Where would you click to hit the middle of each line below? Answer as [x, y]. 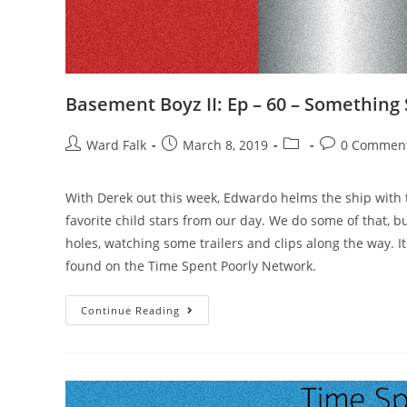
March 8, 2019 [225, 145]
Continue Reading [130, 310]
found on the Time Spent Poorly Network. [191, 266]
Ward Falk [116, 145]
